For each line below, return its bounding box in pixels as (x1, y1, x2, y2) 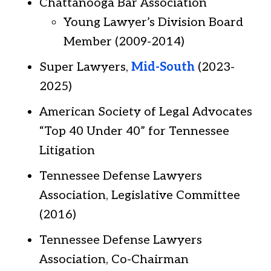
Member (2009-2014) (64, 34, 184, 49)
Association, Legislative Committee (39, 188, 240, 203)
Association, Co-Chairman (39, 252, 189, 267)
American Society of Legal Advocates (39, 104, 252, 119)
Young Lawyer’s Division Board (64, 15, 243, 30)
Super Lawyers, (39, 59, 131, 74)
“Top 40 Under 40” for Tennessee (39, 123, 229, 139)
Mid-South (131, 59, 195, 74)
